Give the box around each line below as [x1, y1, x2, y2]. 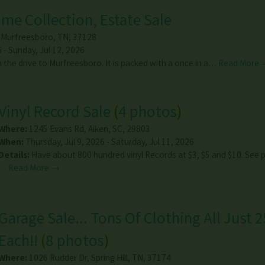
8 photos [45, 230, 104, 250]
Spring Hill [91, 251, 128, 263]
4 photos [118, 101, 177, 122]
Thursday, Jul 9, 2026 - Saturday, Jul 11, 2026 [23, 136, 194, 148]
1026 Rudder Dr [28, 251, 87, 263]
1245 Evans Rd [28, 123, 84, 135]
